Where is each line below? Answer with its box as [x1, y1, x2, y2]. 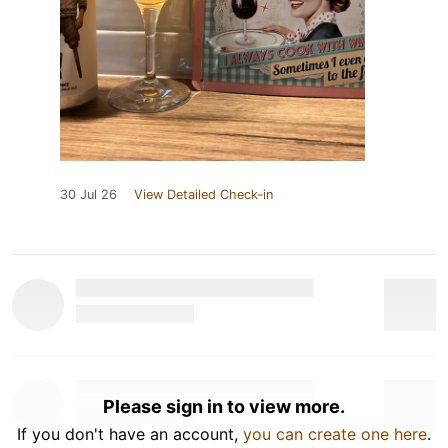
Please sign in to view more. [103, 395, 345, 417]
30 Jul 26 [60, 186, 117, 202]
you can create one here [243, 423, 427, 444]
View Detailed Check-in [134, 186, 273, 202]
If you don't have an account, [17, 423, 243, 444]
